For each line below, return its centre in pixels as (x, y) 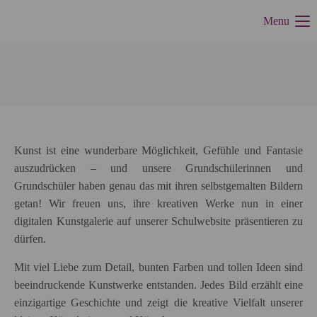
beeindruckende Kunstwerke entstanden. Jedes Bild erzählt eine (158, 285)
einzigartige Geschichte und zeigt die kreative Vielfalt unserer (158, 302)
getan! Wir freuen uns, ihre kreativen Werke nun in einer (158, 203)
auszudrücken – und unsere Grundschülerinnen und (158, 168)
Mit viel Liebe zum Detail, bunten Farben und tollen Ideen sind (158, 267)
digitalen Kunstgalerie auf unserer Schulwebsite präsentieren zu (158, 221)
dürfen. (30, 239)
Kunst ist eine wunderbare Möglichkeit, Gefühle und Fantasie (158, 150)
